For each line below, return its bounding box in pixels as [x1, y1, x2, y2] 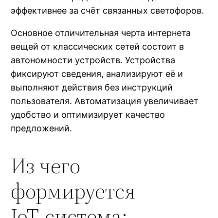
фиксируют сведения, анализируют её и [11, 69, 183, 79]
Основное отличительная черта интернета [11, 28, 191, 38]
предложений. [11, 123, 73, 134]
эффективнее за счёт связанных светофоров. [11, 5, 204, 16]
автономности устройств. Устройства [11, 55, 176, 66]
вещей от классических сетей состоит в [11, 41, 184, 52]
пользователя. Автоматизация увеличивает [11, 96, 199, 107]
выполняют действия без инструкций [11, 82, 173, 93]
